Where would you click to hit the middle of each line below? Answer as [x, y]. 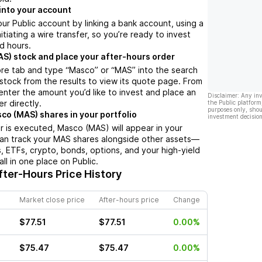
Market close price [52, 200]
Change [187, 200]
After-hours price [129, 200]
